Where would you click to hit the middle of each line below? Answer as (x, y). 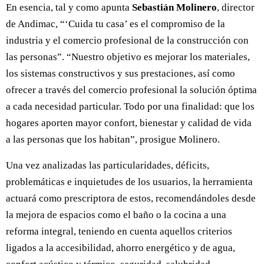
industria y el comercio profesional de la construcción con (127, 40)
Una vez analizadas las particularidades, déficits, (108, 165)
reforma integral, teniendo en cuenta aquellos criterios (119, 231)
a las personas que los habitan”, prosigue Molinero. (113, 139)
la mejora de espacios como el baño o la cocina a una (116, 214)
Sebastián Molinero (174, 7)
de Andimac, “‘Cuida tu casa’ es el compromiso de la (115, 24)
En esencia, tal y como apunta (69, 7)
